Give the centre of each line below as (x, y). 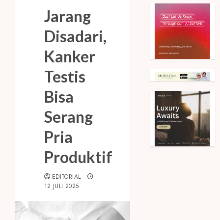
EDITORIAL (67, 177)
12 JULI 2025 (62, 186)
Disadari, (75, 36)
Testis (65, 77)
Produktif (78, 157)
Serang (69, 117)
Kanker (70, 56)
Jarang (68, 16)
